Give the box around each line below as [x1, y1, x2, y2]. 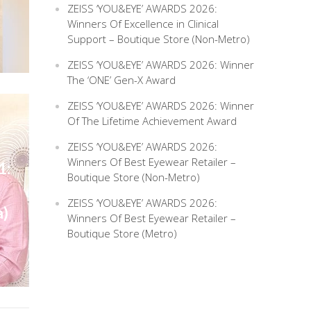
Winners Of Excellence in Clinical [67, 17, 219, 31]
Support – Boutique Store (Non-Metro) [67, 32, 251, 47]
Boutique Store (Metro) [67, 226, 178, 241]
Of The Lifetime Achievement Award [67, 114, 237, 128]
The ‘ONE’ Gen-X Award [67, 73, 176, 87]
